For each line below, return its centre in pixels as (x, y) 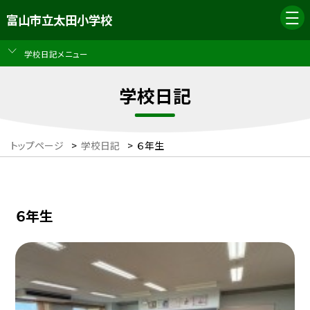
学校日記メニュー (56, 53)
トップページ (37, 146)
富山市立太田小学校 (59, 20)
